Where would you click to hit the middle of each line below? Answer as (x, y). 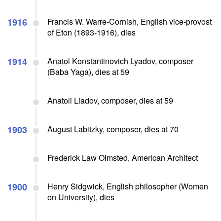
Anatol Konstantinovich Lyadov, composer (120, 61)
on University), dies (81, 197)
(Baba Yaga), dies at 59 (88, 72)
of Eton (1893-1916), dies (92, 32)
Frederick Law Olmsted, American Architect (123, 157)
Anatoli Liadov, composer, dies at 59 (110, 100)
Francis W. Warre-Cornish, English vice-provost (129, 21)
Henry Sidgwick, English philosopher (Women (128, 186)
